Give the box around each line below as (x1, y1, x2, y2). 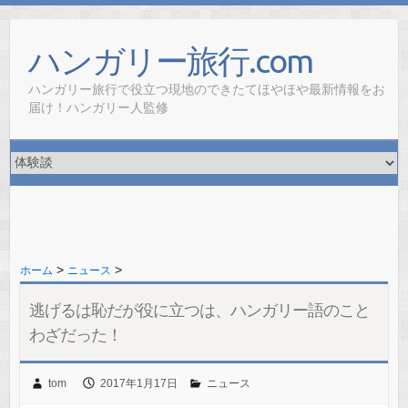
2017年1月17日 (99, 377, 178, 390)
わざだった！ (28, 325, 122, 343)
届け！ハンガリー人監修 (28, 100, 169, 115)
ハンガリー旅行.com (28, 42, 313, 79)
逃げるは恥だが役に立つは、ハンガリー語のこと (28, 301, 370, 319)
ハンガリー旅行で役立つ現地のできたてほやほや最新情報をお (28, 82, 386, 97)
